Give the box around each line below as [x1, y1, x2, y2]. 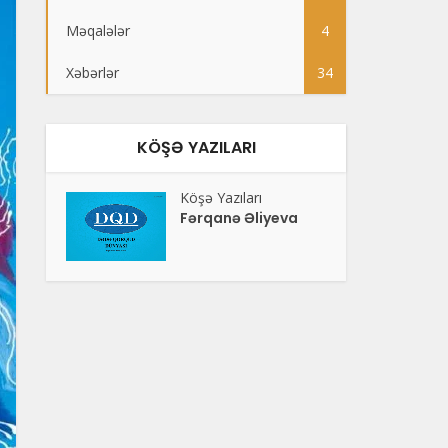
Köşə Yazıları [180, 188, 263, 207]
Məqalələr [66, 21, 130, 40]
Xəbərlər [66, 63, 119, 82]
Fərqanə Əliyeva [180, 208, 299, 228]
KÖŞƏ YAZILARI [136, 136, 256, 159]
